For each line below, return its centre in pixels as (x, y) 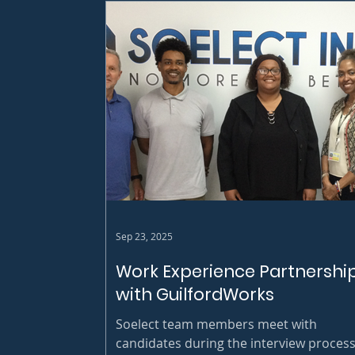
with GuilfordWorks (195, 294)
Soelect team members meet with (216, 324)
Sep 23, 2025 (144, 236)
